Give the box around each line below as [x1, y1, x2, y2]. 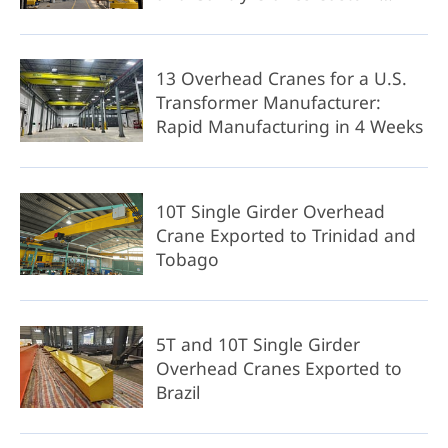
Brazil [155, 379, 200, 404]
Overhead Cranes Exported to [155, 355, 402, 380]
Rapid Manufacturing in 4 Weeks [155, 113, 423, 138]
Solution [155, 4, 224, 29]
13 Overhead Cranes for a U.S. [155, 65, 407, 90]
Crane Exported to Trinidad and [155, 222, 416, 247]
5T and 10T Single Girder [155, 331, 360, 356]
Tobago [155, 246, 219, 271]
